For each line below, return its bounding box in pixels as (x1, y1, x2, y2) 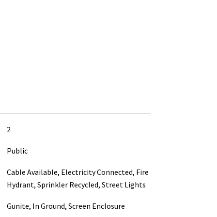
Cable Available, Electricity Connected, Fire (6, 167, 149, 177)
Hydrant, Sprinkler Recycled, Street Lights (6, 179, 146, 189)
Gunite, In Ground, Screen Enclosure (6, 201, 125, 211)
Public (6, 145, 28, 155)
